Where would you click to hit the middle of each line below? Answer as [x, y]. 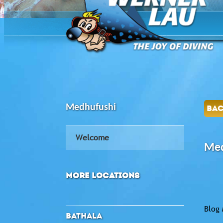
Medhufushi [91, 107]
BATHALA [84, 216]
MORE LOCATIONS [103, 175]
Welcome [92, 137]
